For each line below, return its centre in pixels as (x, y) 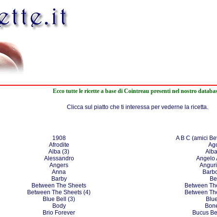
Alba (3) (59, 152)
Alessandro (59, 158)
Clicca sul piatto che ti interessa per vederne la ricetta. (138, 107)
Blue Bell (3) (59, 199)
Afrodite (59, 145)
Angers (59, 165)
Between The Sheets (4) (59, 192)
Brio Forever (59, 213)
